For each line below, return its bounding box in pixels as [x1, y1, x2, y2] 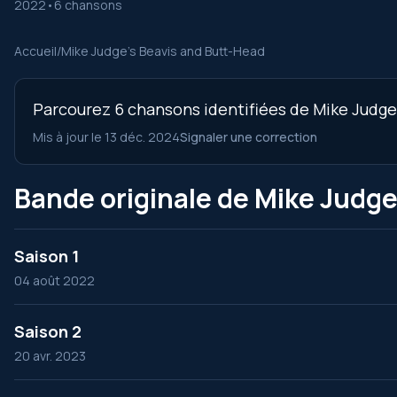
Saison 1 [14, 245, 79, 267]
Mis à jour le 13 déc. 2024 [33, 128, 180, 145]
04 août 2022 [14, 272, 95, 289]
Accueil [14, 43, 57, 59]
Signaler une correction [180, 128, 317, 145]
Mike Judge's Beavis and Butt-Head [61, 43, 265, 59]
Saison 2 [14, 321, 82, 342]
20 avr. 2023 [14, 347, 86, 364]
